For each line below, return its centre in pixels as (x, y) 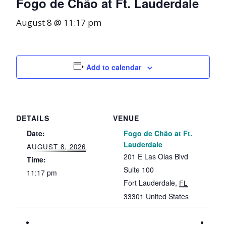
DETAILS (33, 118)
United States (167, 196)
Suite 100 (139, 169)
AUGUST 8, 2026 (56, 147)
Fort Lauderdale (149, 183)
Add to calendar (114, 67)
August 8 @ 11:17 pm (59, 22)
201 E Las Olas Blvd (156, 156)
